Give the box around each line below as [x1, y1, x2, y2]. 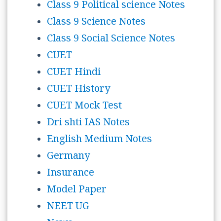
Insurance [47, 166, 94, 182]
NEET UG [47, 199, 89, 216]
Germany [47, 149, 90, 165]
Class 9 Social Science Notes [47, 32, 175, 48]
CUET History [47, 82, 110, 98]
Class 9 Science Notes [47, 15, 146, 31]
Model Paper [47, 183, 107, 199]
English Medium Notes [47, 132, 152, 148]
